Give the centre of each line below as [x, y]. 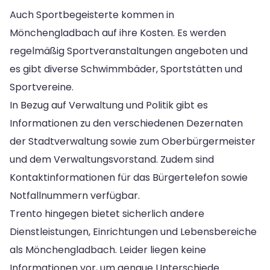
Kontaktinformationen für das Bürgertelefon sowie [129, 177]
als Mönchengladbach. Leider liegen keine [108, 250]
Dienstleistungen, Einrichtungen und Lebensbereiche [133, 231]
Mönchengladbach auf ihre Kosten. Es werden [118, 33]
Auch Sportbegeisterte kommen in [92, 14]
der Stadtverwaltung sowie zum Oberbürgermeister [133, 141]
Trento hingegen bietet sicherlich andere [107, 213]
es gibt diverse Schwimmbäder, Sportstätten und [126, 69]
